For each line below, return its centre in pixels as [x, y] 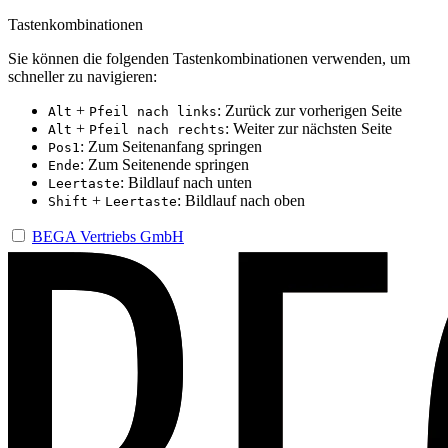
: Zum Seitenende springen [164, 164]
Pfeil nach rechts [157, 129]
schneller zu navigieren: [82, 76]
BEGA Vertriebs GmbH [108, 236]
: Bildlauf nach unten [186, 182]
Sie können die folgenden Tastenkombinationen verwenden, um [209, 58]
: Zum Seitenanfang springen [171, 146]
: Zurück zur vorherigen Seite [309, 110]
